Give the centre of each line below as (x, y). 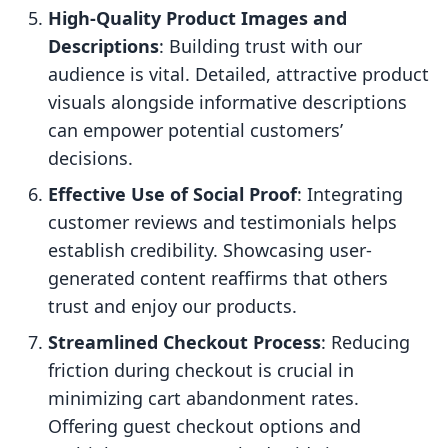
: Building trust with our (260, 46)
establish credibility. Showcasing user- (210, 250)
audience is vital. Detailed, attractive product (238, 74)
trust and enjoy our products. (172, 306)
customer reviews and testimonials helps (222, 222)
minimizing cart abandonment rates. (203, 398)
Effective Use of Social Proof (172, 194)
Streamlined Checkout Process (184, 342)
